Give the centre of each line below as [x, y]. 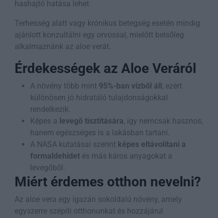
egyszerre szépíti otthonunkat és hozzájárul [89, 211]
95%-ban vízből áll [130, 86]
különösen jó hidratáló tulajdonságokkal [99, 98]
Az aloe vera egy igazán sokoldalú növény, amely [98, 200]
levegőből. [48, 168]
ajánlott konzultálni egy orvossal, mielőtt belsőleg [99, 35]
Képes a [45, 121]
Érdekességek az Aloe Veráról [105, 69]
